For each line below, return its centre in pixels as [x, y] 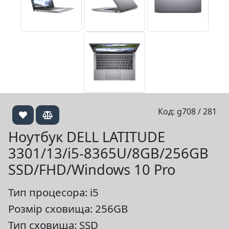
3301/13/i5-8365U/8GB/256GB [108, 153]
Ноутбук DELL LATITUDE [87, 137]
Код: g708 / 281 [187, 111]
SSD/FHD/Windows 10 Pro [92, 169]
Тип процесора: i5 [53, 192]
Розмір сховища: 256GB [68, 209]
